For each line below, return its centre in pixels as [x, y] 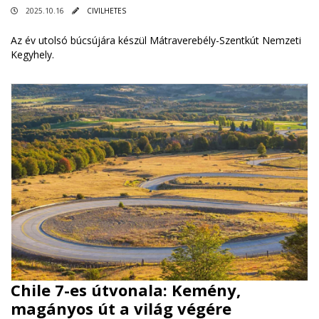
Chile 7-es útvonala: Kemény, [126, 290]
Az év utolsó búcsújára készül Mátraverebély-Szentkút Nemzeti [156, 40]
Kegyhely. [32, 54]
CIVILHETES [106, 10]
